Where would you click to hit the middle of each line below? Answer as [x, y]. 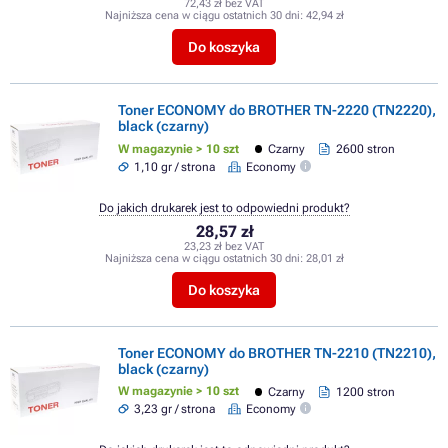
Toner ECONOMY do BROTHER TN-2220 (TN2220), [277, 110]
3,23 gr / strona [175, 409]
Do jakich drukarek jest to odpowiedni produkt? [224, 207]
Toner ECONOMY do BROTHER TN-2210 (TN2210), [277, 353]
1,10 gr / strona [175, 166]
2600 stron [365, 149]
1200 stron [365, 391]
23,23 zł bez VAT [224, 246]
